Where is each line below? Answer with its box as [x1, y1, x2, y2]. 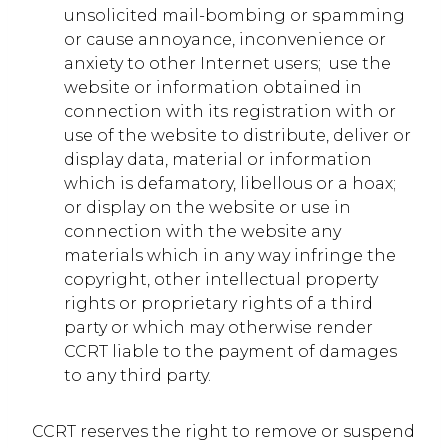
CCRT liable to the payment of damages [64, 342, 397, 361]
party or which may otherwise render [64, 318, 373, 337]
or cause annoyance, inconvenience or [64, 30, 386, 49]
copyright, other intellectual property [64, 270, 378, 289]
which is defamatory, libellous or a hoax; [64, 174, 396, 193]
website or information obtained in [64, 78, 362, 97]
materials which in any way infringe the [64, 246, 396, 265]
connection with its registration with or [64, 102, 396, 121]
